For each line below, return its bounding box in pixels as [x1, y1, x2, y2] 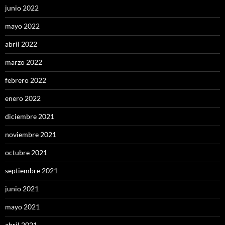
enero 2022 [5, 94, 41, 103]
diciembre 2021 [5, 112, 54, 121]
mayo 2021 [5, 202, 40, 211]
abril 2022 [5, 40, 37, 49]
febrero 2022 [5, 76, 46, 85]
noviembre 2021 [5, 130, 56, 139]
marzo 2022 [5, 58, 42, 67]
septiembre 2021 [5, 166, 58, 175]
